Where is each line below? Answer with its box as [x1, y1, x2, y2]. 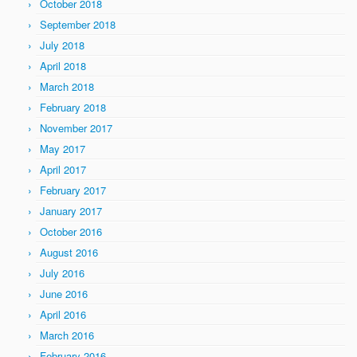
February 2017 [40, 182, 106, 198]
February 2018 [40, 100, 106, 116]
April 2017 [40, 162, 86, 178]
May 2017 [40, 141, 85, 157]
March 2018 [40, 79, 94, 95]
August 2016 [40, 245, 98, 261]
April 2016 [40, 307, 86, 323]
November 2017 [40, 120, 112, 136]
